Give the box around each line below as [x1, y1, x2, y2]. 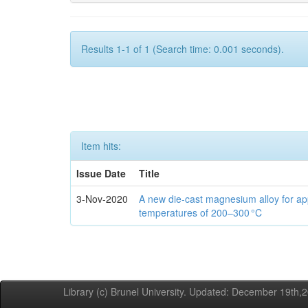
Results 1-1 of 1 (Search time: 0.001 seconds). [81, 42, 284, 56]
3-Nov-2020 [76, 192, 129, 206]
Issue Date [76, 166, 126, 180]
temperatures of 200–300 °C [139, 206, 263, 219]
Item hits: [81, 139, 121, 153]
